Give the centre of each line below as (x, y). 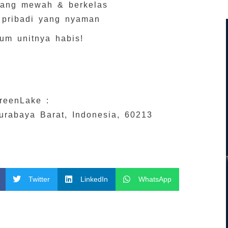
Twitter (39, 179)
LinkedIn (94, 179)
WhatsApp (155, 179)
